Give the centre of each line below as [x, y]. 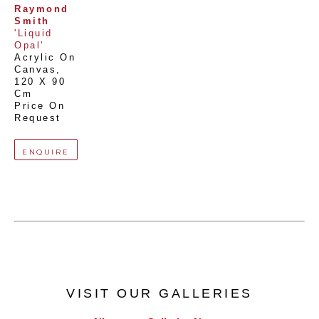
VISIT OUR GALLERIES [159, 294]
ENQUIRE [46, 152]
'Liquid [33, 34]
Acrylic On [45, 58]
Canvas [35, 70]
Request [38, 119]
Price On [40, 106]
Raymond [42, 10]
